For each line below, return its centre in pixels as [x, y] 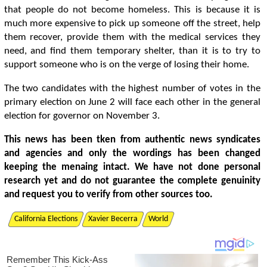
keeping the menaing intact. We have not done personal [132, 167]
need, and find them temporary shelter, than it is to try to [132, 51]
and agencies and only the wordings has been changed [132, 153]
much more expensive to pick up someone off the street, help [132, 24]
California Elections [46, 219]
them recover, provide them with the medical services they [132, 37]
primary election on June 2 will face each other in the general [132, 102]
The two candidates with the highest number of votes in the [132, 89]
